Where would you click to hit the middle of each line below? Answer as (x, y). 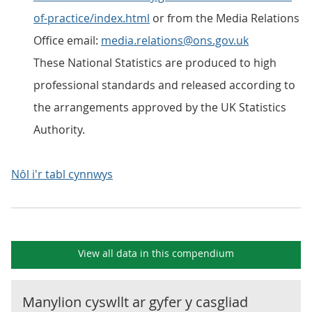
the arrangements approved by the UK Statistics (160, 107)
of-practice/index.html (92, 18)
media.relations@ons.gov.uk (175, 40)
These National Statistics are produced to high (155, 63)
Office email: (67, 40)
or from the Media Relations (225, 18)
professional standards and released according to (164, 85)
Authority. (59, 130)
